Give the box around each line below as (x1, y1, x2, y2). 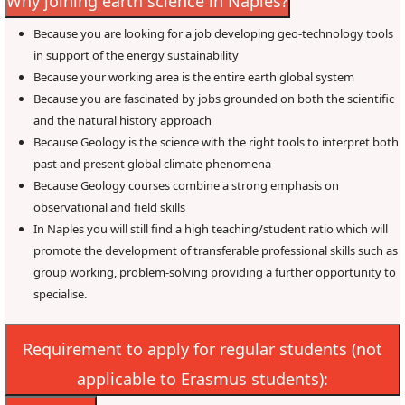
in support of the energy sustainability (33, 47, 239, 63)
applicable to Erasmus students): (77, 368, 328, 390)
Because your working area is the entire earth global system (33, 69, 354, 85)
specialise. (33, 286, 87, 302)
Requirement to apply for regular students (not (23, 338, 382, 360)
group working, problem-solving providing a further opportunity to (33, 264, 396, 280)
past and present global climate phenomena (33, 155, 271, 172)
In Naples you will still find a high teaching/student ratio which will (33, 221, 388, 237)
